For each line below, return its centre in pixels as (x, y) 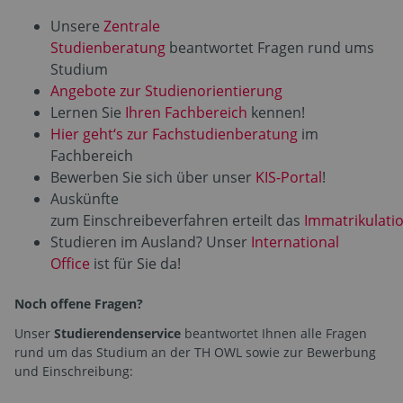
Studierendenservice (117, 334)
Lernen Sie (88, 113)
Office (70, 264)
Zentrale (132, 27)
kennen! (276, 113)
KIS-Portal (289, 178)
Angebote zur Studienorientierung (166, 91)
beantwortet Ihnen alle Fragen (274, 334)
